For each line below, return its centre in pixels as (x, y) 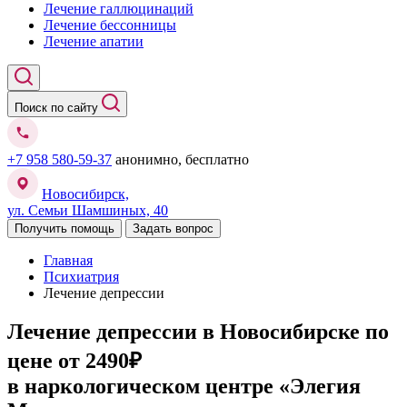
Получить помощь (93, 228)
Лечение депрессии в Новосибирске (186, 331)
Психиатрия (81, 277)
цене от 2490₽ (74, 360)
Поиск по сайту (58, 108)
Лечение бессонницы (110, 25)
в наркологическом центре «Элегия (184, 386)
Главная (68, 260)
